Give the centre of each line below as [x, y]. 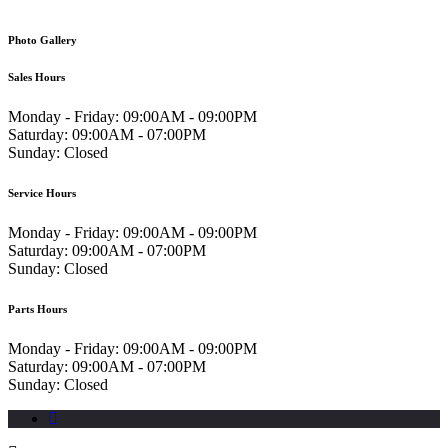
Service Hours [42, 193]
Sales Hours [36, 77]
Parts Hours [37, 309]
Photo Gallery [42, 40]
